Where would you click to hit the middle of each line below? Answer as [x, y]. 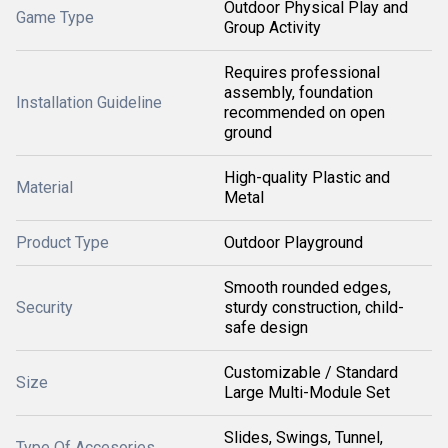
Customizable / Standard [311, 372]
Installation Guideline [89, 102]
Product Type [62, 242]
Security [44, 307]
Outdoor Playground [293, 242]
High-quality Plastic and [307, 177]
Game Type [55, 17]
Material [44, 187]
